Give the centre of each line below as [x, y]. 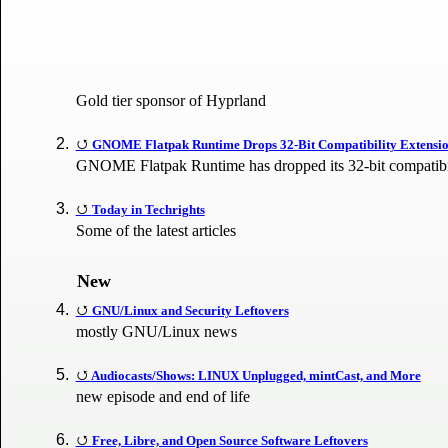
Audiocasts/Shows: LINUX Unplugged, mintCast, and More [255, 376]
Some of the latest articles [156, 231]
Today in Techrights [148, 210]
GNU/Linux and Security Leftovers [190, 311]
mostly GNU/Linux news [157, 332]
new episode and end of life [163, 397]
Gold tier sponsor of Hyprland [171, 101]
